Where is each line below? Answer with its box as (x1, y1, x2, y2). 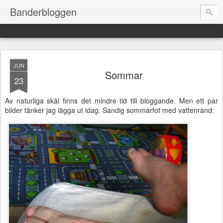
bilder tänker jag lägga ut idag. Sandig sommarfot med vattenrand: (5, 105, 214, 115)
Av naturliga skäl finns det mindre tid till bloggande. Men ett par (5, 96, 218, 106)
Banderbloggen (10, 4, 77, 19)
